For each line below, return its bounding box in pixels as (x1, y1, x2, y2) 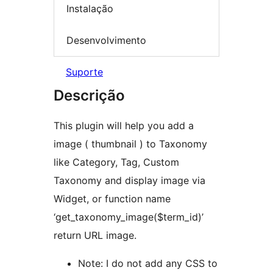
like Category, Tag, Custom (54, 156, 179, 169)
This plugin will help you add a (54, 119, 194, 132)
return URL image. (54, 229, 136, 242)
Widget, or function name (54, 193, 171, 205)
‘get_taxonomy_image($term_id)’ (54, 211, 204, 224)
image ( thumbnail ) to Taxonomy (54, 138, 207, 151)
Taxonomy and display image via (54, 174, 205, 187)
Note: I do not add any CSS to (78, 257, 218, 270)
